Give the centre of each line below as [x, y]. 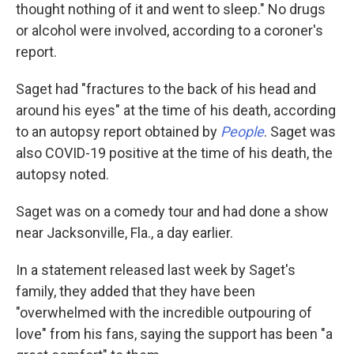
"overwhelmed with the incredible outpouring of [164, 313]
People [242, 132]
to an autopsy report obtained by [118, 132]
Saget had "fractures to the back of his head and [166, 89]
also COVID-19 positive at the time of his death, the [174, 153]
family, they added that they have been [136, 291]
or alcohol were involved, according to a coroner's [169, 30]
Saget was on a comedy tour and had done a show [172, 211]
